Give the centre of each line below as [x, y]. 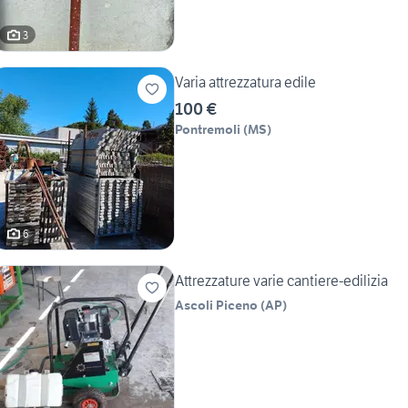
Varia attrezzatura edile [245, 82]
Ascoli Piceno [216, 306]
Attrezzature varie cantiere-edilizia [281, 281]
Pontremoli [208, 130]
